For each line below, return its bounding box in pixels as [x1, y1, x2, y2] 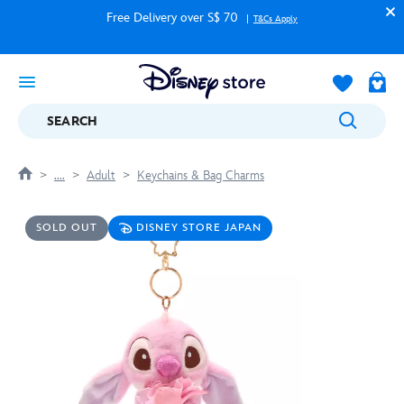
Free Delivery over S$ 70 [106, 10, 242, 25]
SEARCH [47, 114, 98, 129]
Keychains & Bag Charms [137, 168, 264, 183]
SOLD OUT [36, 221, 97, 234]
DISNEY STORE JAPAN [136, 221, 262, 234]
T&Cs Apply [253, 14, 298, 24]
